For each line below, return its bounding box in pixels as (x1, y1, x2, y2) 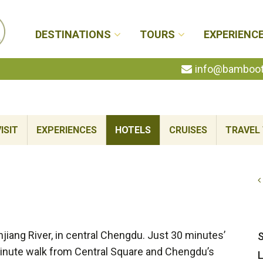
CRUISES (169, 124, 207, 136)
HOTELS (115, 124, 151, 136)
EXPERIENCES (36, 124, 97, 136)
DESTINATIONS (35, 28, 111, 41)
